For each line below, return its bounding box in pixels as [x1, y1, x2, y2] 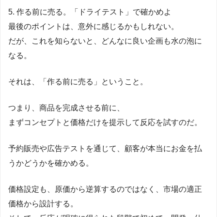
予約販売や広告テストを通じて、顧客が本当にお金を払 [8, 144, 202, 153]
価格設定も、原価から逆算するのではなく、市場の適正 [8, 185, 202, 193]
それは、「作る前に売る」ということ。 [8, 77, 148, 86]
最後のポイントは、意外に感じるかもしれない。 [8, 22, 179, 31]
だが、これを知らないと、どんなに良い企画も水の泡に [8, 36, 202, 45]
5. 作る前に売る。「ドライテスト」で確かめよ [8, 7, 171, 16]
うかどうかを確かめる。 [8, 158, 93, 167]
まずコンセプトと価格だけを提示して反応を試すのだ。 [8, 118, 202, 126]
